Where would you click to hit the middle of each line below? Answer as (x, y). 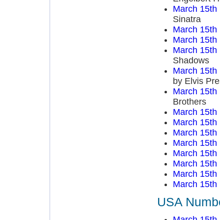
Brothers (189, 102)
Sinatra (187, 19)
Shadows (191, 60)
